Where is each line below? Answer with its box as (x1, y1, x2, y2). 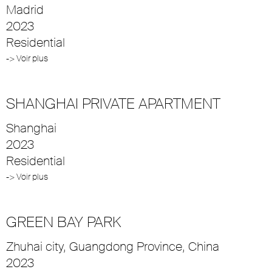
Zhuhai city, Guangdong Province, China (6, 238, 219, 254)
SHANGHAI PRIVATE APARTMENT (6, 93, 220, 113)
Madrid (6, 1, 44, 18)
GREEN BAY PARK (6, 212, 121, 231)
